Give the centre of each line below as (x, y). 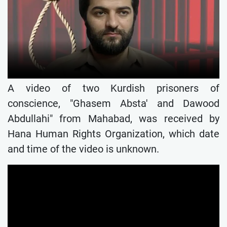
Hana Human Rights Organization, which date (113, 134)
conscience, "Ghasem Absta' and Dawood (113, 103)
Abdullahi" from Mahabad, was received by (113, 118)
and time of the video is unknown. (83, 149)
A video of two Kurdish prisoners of (113, 88)
